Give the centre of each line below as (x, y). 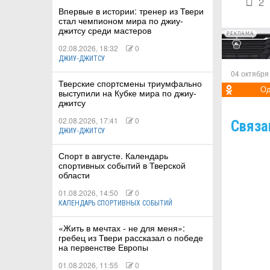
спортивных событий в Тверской (122, 165)
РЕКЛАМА (241, 34)
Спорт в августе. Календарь (113, 156)
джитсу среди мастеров (105, 30)
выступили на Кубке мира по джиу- (127, 93)
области (74, 175)
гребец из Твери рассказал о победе (131, 238)
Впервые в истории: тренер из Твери (131, 11)
